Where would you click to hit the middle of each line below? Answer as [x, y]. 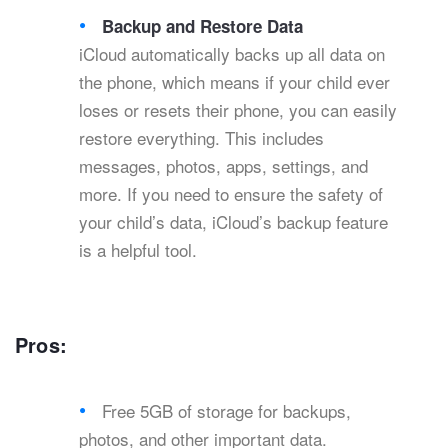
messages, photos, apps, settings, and [223, 166]
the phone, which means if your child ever [234, 82]
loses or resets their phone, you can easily [238, 110]
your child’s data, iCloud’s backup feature [233, 222]
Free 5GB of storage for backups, [227, 411]
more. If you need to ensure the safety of [231, 194]
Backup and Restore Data [203, 26]
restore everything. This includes [201, 138]
